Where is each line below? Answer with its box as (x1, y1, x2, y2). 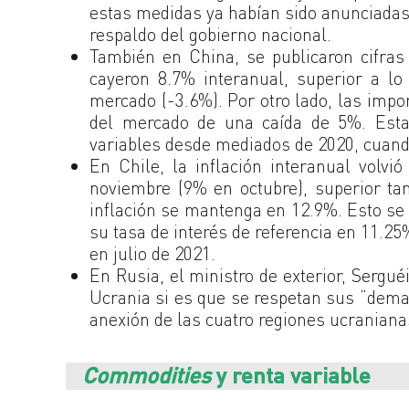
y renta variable (211, 361, 371, 388)
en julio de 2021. (89, 241, 215, 265)
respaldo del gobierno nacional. (89, 22, 331, 46)
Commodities (82, 361, 211, 388)
